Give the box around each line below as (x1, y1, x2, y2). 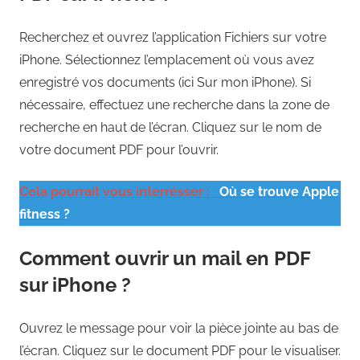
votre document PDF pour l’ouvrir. (19, 141, 219, 157)
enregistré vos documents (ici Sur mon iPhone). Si (19, 74, 311, 90)
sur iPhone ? (19, 272, 131, 297)
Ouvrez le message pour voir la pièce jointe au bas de (19, 320, 338, 336)
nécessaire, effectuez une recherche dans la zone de (19, 96, 329, 112)
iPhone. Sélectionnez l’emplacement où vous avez (19, 51, 314, 67)
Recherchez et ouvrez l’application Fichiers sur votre (19, 29, 326, 45)
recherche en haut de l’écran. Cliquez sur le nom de (19, 119, 321, 135)
